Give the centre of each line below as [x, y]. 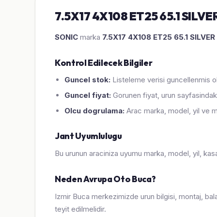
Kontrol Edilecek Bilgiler [104, 63]
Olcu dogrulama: [94, 111]
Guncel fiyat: [88, 95]
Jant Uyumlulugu [88, 136]
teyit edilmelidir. [80, 209]
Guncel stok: [87, 80]
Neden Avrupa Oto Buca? [105, 179]
